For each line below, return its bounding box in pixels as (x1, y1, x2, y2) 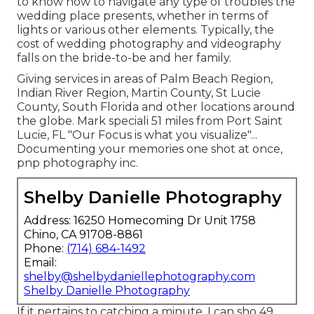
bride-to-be (82, 50, 146, 64)
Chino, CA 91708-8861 (24, 227, 143, 241)
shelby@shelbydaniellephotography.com (24, 269, 255, 283)
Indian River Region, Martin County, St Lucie (17, 86, 261, 100)
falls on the (17, 50, 82, 64)
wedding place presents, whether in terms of (17, 8, 268, 22)
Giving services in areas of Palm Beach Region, (17, 71, 273, 86)
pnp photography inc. (17, 156, 138, 170)
